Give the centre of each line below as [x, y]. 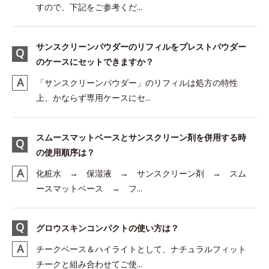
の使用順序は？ [65, 152]
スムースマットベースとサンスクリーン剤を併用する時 [141, 137]
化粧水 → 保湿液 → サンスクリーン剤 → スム [141, 173]
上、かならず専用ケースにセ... [93, 98]
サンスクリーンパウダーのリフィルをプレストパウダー [141, 47]
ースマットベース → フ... [89, 188]
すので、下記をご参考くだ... [89, 7]
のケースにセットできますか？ [95, 62]
